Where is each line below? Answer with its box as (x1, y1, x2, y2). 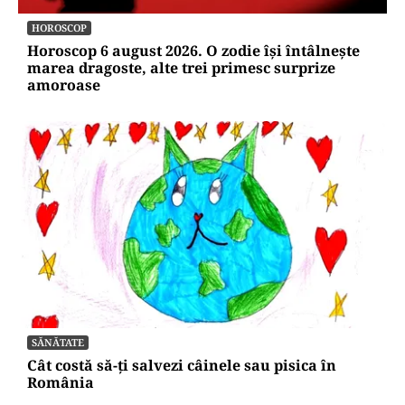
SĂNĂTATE (32, 334, 84, 349)
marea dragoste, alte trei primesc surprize (27, 57, 335, 78)
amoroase (27, 74, 100, 95)
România (27, 372, 94, 392)
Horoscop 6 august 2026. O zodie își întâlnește (27, 40, 360, 61)
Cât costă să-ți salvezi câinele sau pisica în (27, 354, 336, 375)
